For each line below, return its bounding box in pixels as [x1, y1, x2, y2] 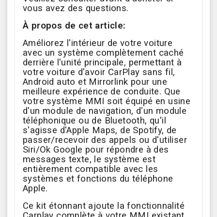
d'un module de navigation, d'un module [23, 106, 187, 117]
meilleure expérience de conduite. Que [23, 86, 181, 97]
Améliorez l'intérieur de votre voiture [23, 38, 173, 49]
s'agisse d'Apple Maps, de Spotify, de [23, 125, 177, 136]
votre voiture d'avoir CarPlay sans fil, [23, 67, 175, 78]
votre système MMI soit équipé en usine [23, 96, 191, 107]
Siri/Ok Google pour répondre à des [23, 144, 169, 155]
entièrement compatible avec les [23, 164, 158, 175]
